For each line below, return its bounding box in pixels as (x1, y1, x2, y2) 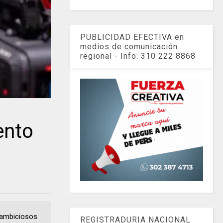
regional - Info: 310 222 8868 (80, 51, 196, 61)
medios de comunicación (80, 41, 178, 51)
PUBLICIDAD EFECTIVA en (80, 32, 185, 42)
